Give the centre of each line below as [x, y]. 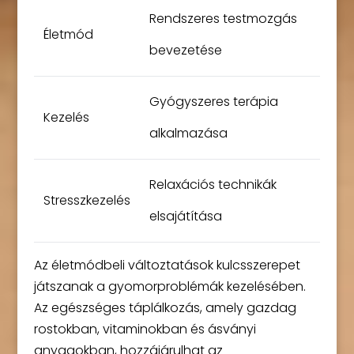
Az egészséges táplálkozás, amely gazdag [165, 308]
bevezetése [185, 50]
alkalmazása [188, 133]
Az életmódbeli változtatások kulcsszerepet [167, 265]
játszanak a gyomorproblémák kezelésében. [169, 286]
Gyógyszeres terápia [213, 102]
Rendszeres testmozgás [223, 19]
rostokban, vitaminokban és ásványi [145, 329]
